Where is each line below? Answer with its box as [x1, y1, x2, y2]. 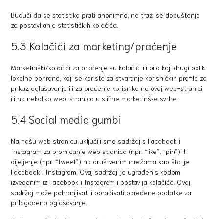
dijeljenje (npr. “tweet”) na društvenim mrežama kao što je [11, 157, 190, 166]
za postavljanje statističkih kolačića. [11, 21, 119, 29]
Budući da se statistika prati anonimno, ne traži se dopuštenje [11, 10, 200, 19]
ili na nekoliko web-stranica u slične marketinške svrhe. [11, 94, 178, 103]
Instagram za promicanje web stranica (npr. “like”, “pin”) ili [11, 147, 187, 155]
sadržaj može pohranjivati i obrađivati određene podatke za [11, 188, 192, 197]
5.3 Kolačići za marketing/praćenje [11, 39, 177, 52]
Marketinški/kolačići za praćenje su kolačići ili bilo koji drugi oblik [11, 63, 206, 72]
